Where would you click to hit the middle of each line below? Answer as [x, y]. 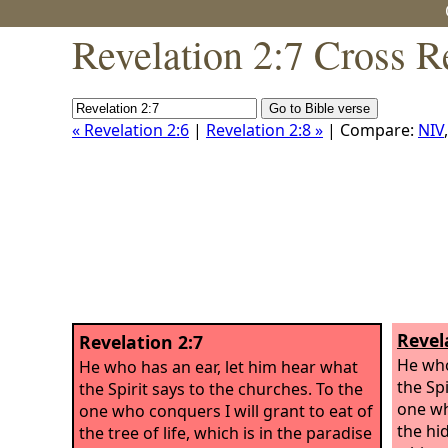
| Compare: [370, 130]
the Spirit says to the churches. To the [221, 388]
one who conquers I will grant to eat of [226, 410]
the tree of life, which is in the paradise [225, 432]
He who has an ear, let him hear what [218, 366]
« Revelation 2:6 [130, 130]
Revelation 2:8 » [264, 130]
